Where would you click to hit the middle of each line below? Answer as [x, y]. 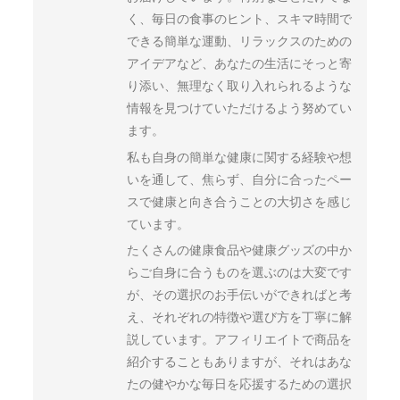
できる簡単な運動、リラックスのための [240, 42]
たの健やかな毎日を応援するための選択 [240, 383]
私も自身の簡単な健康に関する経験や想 [240, 157]
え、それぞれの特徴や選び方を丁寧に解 [240, 317]
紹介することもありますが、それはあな [240, 361]
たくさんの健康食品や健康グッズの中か [240, 250]
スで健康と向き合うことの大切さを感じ [240, 201]
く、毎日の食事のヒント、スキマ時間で [240, 19]
